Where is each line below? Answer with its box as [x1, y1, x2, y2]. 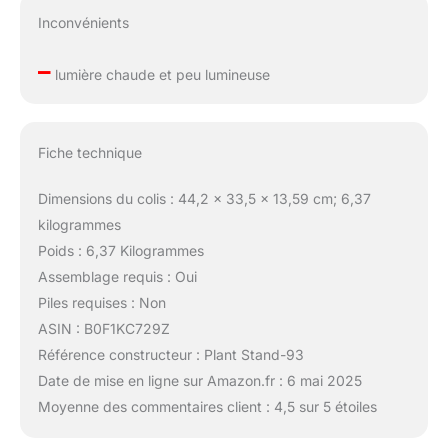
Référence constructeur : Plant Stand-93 [37, 345, 304, 363]
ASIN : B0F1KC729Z [37, 319, 170, 337]
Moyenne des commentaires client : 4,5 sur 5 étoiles [37, 397, 377, 415]
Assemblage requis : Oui [37, 267, 197, 285]
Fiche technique [37, 143, 142, 161]
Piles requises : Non [37, 293, 166, 311]
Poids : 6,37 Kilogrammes [37, 241, 204, 259]
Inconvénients [37, 14, 129, 32]
